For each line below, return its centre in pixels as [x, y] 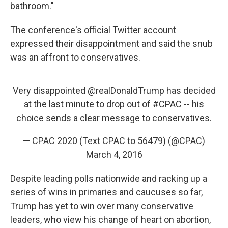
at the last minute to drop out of [88, 104]
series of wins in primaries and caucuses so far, [106, 192]
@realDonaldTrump [126, 91]
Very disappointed [50, 91]
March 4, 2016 [114, 155]
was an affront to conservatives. [75, 58]
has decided [190, 91]
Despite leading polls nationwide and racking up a [109, 179]
